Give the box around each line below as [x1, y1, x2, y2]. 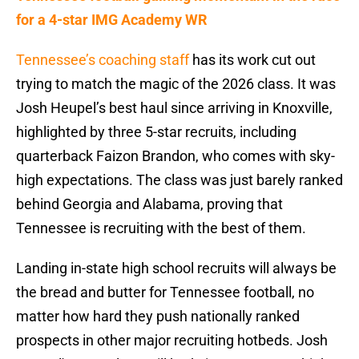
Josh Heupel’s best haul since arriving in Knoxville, [16, 99, 333, 117]
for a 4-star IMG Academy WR [16, 11, 208, 29]
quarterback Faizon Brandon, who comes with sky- [16, 147, 335, 165]
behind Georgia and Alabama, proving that [16, 196, 283, 213]
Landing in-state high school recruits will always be [16, 260, 337, 277]
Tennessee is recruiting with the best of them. [16, 220, 306, 237]
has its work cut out [192, 51, 316, 69]
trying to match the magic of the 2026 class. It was [16, 75, 336, 93]
